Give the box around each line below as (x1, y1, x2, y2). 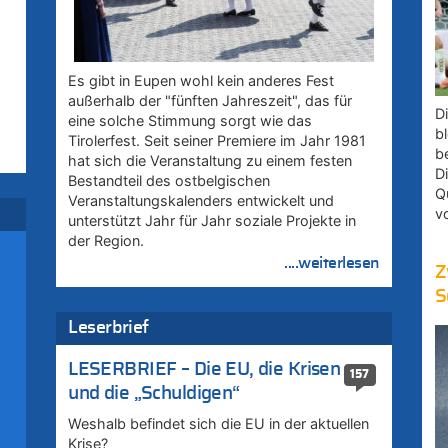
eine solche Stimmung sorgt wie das (68, 111, 313, 129)
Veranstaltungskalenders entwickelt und (68, 191, 335, 209)
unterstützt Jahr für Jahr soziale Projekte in (68, 211, 357, 229)
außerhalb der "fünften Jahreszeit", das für (68, 91, 353, 109)
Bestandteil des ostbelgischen (68, 171, 271, 189)
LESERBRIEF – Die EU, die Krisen (68, 359, 341, 379)
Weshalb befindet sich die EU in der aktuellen (68, 414, 370, 432)
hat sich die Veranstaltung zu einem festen (68, 151, 353, 169)
